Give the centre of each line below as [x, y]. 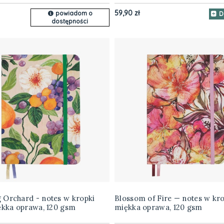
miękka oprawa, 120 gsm [158, 207]
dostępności [70, 21]
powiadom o [74, 13]
